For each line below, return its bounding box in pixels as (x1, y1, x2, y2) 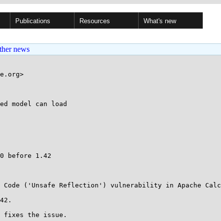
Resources (79, 17, 110, 25)
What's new (144, 17, 176, 25)
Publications (15, 17, 50, 25)
